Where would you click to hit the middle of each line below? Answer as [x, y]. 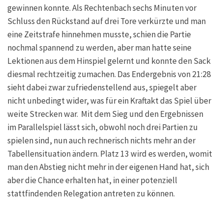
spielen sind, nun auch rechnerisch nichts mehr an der [101, 141]
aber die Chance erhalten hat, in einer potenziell [92, 180]
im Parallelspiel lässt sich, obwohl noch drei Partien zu [103, 127]
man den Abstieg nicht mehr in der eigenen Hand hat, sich [108, 167]
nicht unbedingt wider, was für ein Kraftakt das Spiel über [109, 101]
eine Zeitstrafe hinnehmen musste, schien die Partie [99, 35]
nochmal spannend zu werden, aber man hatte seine [99, 48]
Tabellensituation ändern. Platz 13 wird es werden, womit [110, 154]
